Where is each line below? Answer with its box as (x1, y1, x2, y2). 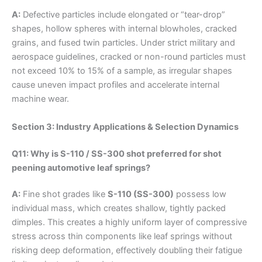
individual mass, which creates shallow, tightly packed (12, 203, 226, 214)
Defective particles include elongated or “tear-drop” (20, 9, 225, 20)
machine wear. (12, 94, 69, 105)
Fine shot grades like (20, 189, 108, 200)
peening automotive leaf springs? (12, 162, 150, 173)
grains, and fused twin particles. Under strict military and (12, 37, 235, 49)
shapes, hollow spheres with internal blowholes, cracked (12, 23, 237, 35)
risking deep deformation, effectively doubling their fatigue (12, 245, 242, 256)
